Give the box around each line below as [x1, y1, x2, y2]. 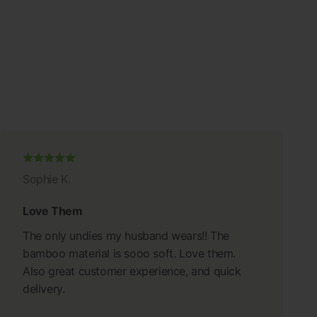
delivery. [23, 281, 65, 296]
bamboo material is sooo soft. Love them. [23, 246, 236, 260]
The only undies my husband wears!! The [23, 228, 229, 243]
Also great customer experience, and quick [23, 263, 241, 278]
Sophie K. [23, 171, 71, 186]
